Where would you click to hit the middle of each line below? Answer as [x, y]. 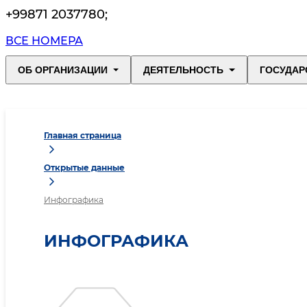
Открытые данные [84, 168]
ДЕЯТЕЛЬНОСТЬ [184, 70]
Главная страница [83, 136]
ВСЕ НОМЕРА [44, 41]
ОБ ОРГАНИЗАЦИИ [63, 70]
